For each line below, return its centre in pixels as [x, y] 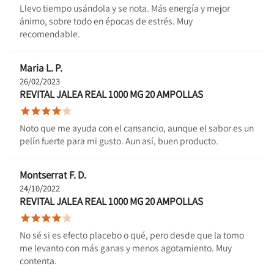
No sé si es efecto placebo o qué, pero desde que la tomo [132, 235]
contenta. [38, 260]
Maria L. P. [41, 68]
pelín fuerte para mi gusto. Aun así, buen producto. [119, 140]
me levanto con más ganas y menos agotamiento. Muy [126, 247]
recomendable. [50, 33]
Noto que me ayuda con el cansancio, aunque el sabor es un [137, 128]
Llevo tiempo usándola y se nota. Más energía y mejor [125, 8]
